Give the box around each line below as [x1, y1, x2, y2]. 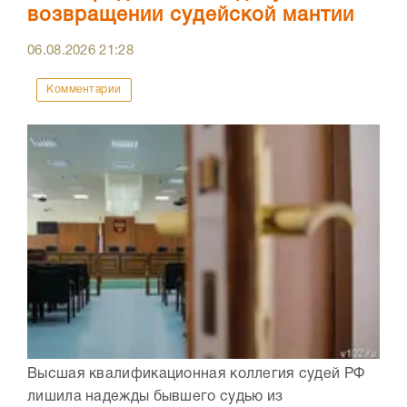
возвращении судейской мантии [27, 6, 354, 25]
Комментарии [46, 84, 122, 94]
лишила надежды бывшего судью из [27, 391, 283, 404]
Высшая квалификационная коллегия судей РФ [27, 368, 369, 382]
